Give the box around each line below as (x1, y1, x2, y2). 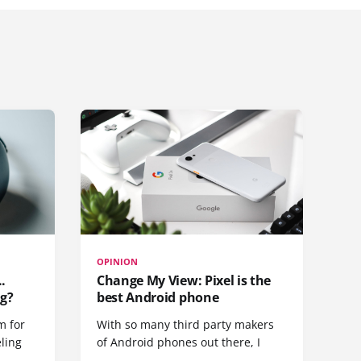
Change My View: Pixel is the (97, 271, 272, 289)
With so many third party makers (97, 316, 274, 332)
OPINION (97, 255, 139, 268)
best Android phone (97, 288, 219, 306)
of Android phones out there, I (97, 334, 260, 350)
